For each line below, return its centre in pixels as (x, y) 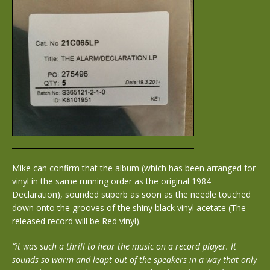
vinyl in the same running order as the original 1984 (111, 181)
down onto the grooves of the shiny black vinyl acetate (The (129, 207)
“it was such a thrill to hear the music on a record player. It (124, 246)
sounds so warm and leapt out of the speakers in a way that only (134, 259)
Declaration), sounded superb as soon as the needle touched (131, 194)
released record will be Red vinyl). (77, 221)
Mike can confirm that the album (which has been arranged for (134, 168)
